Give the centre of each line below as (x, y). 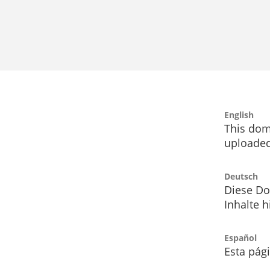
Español (240, 238)
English (239, 115)
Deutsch (241, 177)
